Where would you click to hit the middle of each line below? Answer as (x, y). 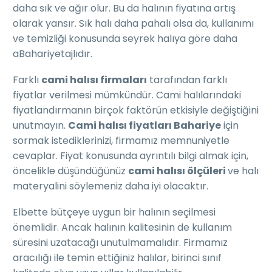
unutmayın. (40, 126)
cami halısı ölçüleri (178, 171)
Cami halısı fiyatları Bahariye (144, 126)
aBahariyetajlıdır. (53, 54)
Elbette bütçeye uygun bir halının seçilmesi (114, 212)
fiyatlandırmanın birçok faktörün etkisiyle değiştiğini (136, 110)
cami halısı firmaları (94, 80)
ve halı (243, 171)
